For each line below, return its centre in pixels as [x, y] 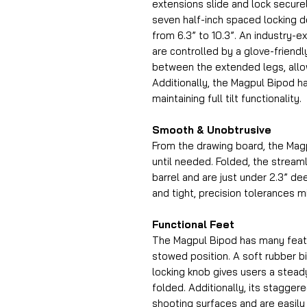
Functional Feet [193, 224]
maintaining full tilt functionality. [227, 98]
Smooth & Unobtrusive [212, 130]
